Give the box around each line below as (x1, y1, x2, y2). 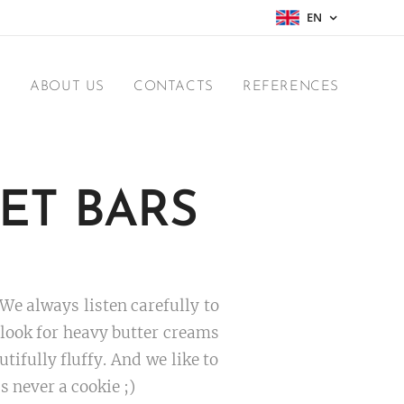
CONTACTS (133, 80, 214, 94)
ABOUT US (30, 80, 106, 94)
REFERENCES (242, 80, 339, 94)
